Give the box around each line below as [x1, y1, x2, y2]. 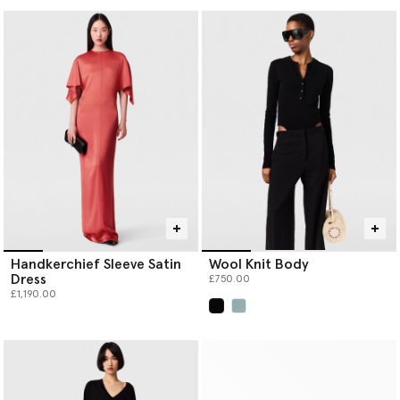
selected [215, 313, 264, 327]
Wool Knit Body [209, 256, 309, 271]
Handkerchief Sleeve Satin [11, 256, 181, 271]
